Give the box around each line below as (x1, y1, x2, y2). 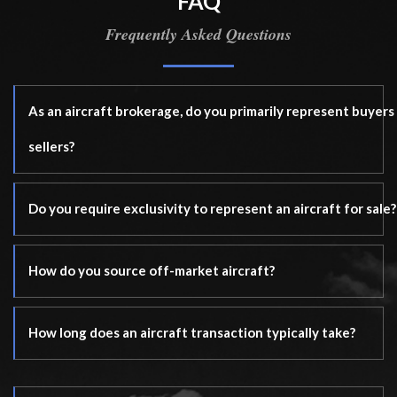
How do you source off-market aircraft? (28, 262, 275, 278)
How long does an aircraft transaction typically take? (28, 324, 355, 340)
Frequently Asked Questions (105, 23, 292, 45)
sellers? (28, 138, 74, 154)
